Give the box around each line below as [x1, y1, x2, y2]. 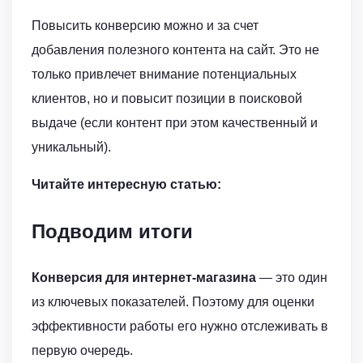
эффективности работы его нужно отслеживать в [32, 318, 328, 333]
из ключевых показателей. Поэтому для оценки [32, 294, 314, 309]
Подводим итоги [32, 220, 193, 243]
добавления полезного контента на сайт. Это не [32, 43, 319, 58]
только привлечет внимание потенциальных [32, 67, 297, 82]
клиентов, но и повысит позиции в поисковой [32, 92, 302, 106]
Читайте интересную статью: [32, 177, 221, 192]
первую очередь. [32, 343, 133, 357]
